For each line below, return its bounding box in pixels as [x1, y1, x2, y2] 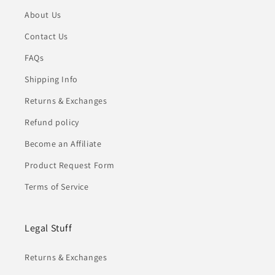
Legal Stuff [25, 222, 72, 235]
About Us [25, 9, 61, 21]
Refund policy [25, 117, 79, 128]
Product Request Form [25, 160, 115, 171]
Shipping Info [25, 74, 78, 85]
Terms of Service [25, 181, 89, 193]
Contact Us [25, 31, 68, 42]
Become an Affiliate [25, 138, 102, 150]
